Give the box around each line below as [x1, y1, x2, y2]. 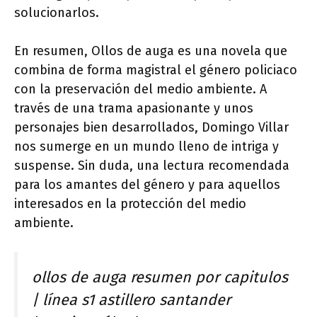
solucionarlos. [14, 5, 99, 21]
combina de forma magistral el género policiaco [14, 62, 297, 78]
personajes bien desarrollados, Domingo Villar [14, 120, 289, 135]
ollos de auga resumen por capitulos [32, 268, 288, 287]
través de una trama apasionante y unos [14, 100, 253, 116]
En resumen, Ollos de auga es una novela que [14, 43, 287, 59]
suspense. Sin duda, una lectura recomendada [14, 158, 289, 173]
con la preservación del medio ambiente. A [14, 81, 267, 97]
